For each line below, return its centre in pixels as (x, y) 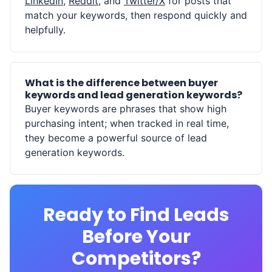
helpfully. (45, 29)
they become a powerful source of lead (116, 138)
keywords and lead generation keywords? (134, 95)
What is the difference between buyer (121, 83)
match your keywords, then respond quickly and (136, 15)
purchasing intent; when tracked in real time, (127, 123)
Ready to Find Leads (136, 215)
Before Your (136, 236)
